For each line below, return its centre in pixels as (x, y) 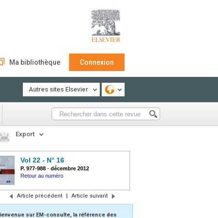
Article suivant (89, 196)
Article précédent (39, 196)
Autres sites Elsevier (58, 89)
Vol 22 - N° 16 (42, 160)
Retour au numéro (42, 176)
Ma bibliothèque (35, 62)
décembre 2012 (70, 168)
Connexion (97, 62)
